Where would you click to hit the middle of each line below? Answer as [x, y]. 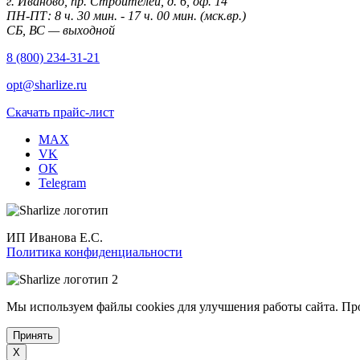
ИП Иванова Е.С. [55, 237]
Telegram [62, 182]
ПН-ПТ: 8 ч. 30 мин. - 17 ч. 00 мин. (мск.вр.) [126, 15]
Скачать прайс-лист [60, 112]
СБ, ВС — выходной [61, 30]
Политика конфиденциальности [94, 252]
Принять [33, 335]
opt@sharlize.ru [47, 84]
